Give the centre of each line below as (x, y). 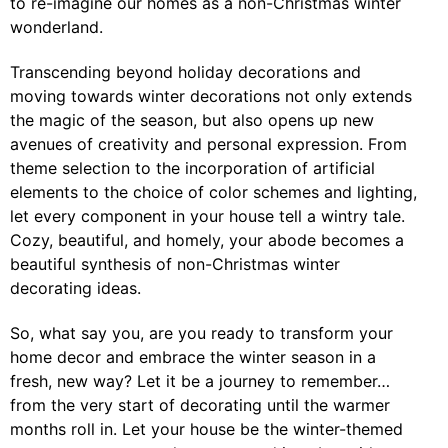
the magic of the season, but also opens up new (192, 120)
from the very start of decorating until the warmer (200, 404)
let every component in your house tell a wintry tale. (207, 216)
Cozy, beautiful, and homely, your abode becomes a (207, 240)
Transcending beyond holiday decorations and (185, 72)
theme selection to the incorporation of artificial (192, 168)
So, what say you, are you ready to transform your (201, 332)
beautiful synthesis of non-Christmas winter (175, 264)
